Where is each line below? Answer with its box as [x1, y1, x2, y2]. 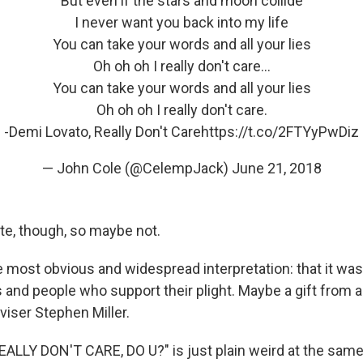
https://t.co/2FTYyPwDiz [201, 122, 359, 140]
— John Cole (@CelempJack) [41, 159, 232, 177]
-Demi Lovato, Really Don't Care [4, 122, 201, 140]
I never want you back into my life [75, 13, 288, 31]
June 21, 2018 [231, 159, 322, 177]
